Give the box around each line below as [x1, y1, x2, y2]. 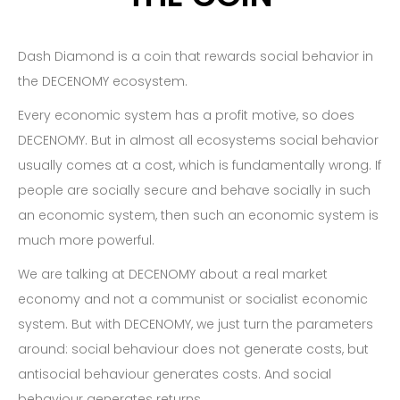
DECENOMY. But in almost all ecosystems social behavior [18, 131, 379, 149]
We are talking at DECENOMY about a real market [18, 265, 328, 283]
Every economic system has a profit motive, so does [18, 106, 354, 124]
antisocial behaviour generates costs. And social [18, 365, 331, 383]
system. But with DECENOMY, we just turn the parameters [18, 315, 373, 333]
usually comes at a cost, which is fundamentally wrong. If [18, 156, 381, 174]
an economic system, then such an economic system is [18, 206, 379, 224]
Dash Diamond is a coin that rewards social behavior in [18, 47, 373, 65]
